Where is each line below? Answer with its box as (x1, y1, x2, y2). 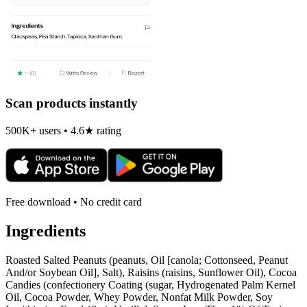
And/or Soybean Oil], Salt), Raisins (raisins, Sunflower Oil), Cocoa (5, 266, 297, 278)
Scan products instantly (5, 96, 138, 111)
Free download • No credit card (5, 195, 142, 208)
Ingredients (5, 221, 86, 240)
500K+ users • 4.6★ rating (5, 124, 121, 136)
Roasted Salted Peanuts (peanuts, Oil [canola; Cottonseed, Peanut (5, 254, 288, 266)
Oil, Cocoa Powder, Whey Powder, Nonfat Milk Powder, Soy (5, 291, 273, 303)
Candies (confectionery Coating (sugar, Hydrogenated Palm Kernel (5, 278, 295, 291)
